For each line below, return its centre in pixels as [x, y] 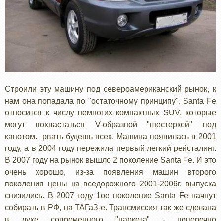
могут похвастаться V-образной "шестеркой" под [110, 124]
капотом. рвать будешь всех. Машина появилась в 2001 [110, 136]
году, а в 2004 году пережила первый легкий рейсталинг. [110, 148]
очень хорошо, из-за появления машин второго [110, 172]
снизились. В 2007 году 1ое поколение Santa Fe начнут [110, 195]
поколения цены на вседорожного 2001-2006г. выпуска [110, 184]
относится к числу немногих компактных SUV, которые [110, 112]
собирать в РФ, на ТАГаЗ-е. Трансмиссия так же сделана [110, 207]
